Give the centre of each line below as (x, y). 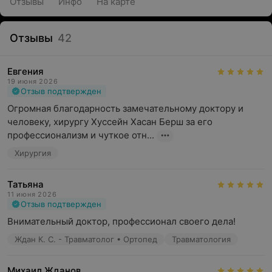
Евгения (25, 71)
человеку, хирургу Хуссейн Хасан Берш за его (110, 122)
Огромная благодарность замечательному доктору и (125, 108)
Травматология (201, 239)
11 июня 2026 (32, 194)
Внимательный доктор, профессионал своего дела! (121, 221)
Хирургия (33, 153)
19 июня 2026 (33, 81)
